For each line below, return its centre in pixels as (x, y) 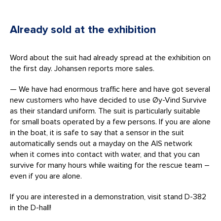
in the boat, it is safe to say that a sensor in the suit (97, 132)
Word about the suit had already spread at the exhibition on (110, 57)
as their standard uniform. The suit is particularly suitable (105, 111)
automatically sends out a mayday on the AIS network (101, 143)
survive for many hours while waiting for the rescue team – (110, 165)
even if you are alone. (46, 176)
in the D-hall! (31, 207)
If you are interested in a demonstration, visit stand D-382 (108, 197)
